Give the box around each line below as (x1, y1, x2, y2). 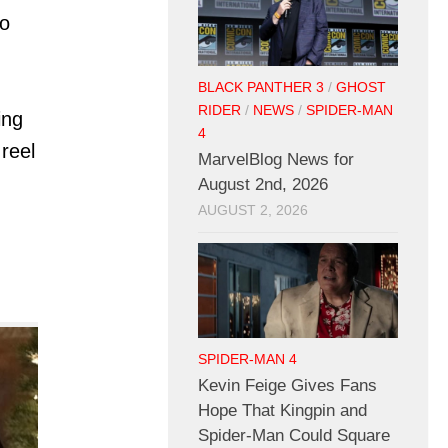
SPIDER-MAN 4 (198, 351, 297, 367)
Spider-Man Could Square (198, 425, 390, 445)
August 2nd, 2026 (198, 175, 328, 195)
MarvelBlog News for (198, 150, 354, 170)
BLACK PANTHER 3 (198, 80, 324, 96)
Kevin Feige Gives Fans (198, 375, 377, 395)
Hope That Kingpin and (198, 400, 367, 420)
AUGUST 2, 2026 (198, 203, 308, 219)
